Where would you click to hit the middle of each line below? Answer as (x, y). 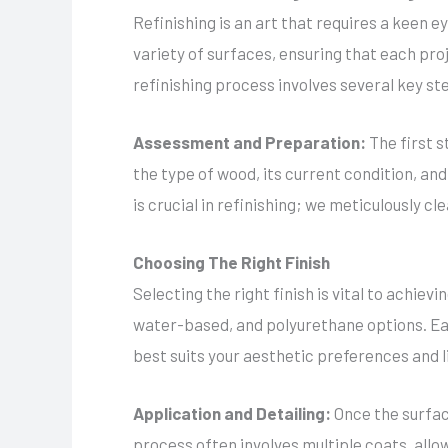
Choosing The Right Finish (231, 261)
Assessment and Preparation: (251, 141)
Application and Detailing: (233, 413)
